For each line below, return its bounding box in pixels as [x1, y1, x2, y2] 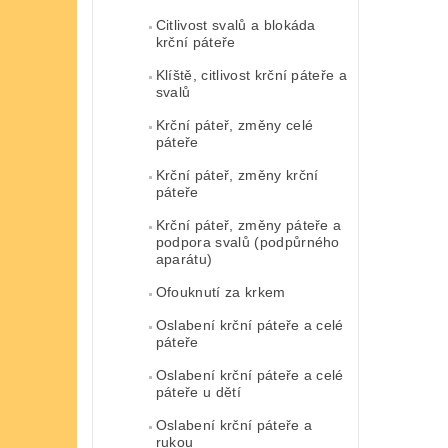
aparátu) [155, 250, 213, 267]
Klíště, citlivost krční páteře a [155, 66, 348, 83]
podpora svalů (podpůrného [155, 233, 340, 250]
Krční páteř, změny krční [155, 166, 319, 183]
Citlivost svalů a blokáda [155, 16, 316, 33]
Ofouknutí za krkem [155, 283, 286, 300]
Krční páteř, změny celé [155, 116, 314, 133]
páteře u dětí [155, 383, 241, 400]
